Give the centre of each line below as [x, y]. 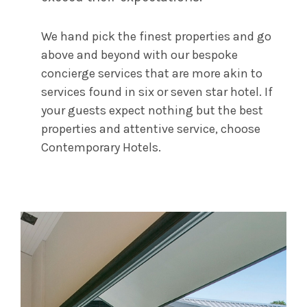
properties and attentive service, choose [151, 129]
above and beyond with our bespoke [139, 55]
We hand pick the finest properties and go [156, 36]
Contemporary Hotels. [101, 147]
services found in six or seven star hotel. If [157, 92]
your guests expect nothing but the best [152, 110]
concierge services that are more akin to [152, 73]
